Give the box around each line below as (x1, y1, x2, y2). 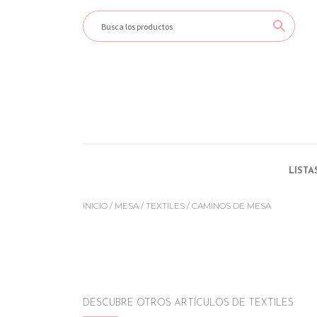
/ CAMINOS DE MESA (185, 200, 271, 211)
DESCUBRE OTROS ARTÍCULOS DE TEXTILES (83, 297, 294, 309)
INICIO (83, 200, 108, 211)
